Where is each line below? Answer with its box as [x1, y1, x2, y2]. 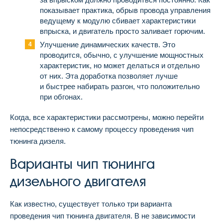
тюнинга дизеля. [10, 136, 66, 145]
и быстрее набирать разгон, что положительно [40, 82, 200, 91]
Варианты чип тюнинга [10, 155, 155, 172]
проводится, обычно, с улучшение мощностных [40, 50, 204, 59]
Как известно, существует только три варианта [10, 199, 172, 208]
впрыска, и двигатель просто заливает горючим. [40, 26, 205, 35]
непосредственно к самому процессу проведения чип [10, 124, 194, 133]
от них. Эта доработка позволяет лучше [40, 71, 178, 80]
